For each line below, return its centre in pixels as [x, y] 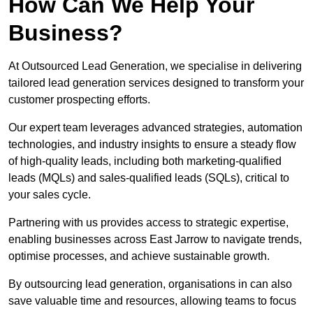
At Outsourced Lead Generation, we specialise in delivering [155, 66]
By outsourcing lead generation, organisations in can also [150, 284]
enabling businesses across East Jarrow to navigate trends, [155, 240]
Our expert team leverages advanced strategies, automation [155, 128]
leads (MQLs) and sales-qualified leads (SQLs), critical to [149, 178]
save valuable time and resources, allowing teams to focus [152, 301]
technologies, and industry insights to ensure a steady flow [152, 145]
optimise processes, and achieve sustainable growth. [139, 256]
